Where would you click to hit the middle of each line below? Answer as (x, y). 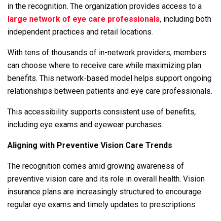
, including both (185, 19)
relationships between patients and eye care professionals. (110, 91)
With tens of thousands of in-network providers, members (107, 52)
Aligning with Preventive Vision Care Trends (90, 145)
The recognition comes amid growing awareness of (96, 166)
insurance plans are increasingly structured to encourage (104, 191)
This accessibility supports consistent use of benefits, (102, 111)
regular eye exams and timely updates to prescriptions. (102, 204)
